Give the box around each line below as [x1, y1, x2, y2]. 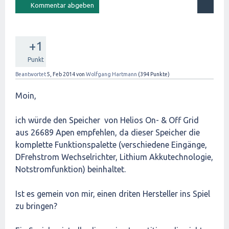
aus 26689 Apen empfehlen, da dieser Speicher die [15, 128, 200, 137]
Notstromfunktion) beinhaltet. [15, 165, 126, 174]
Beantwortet [15, 71, 46, 77]
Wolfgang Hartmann [86, 71, 137, 77]
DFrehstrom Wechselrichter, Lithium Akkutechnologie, [15, 152, 213, 162]
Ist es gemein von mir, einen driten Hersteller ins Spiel [15, 189, 210, 198]
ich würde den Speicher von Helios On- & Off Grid [15, 116, 199, 125]
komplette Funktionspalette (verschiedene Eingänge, [15, 140, 207, 149]
